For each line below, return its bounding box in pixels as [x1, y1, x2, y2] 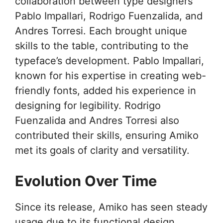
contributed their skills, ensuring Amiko [15, 129, 199, 141]
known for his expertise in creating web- [15, 69, 206, 82]
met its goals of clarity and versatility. [15, 144, 190, 156]
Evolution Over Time [15, 172, 157, 190]
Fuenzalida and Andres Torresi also [15, 114, 179, 126]
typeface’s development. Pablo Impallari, [15, 54, 204, 67]
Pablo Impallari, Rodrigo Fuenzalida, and [15, 9, 203, 22]
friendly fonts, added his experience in [15, 84, 196, 97]
